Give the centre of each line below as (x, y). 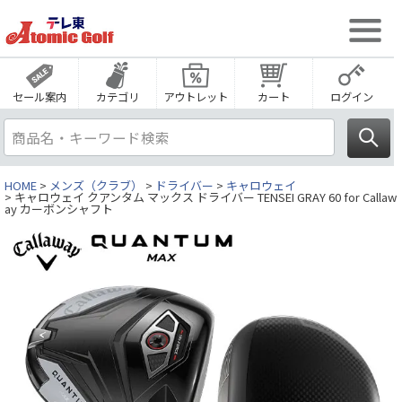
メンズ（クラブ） (96, 186)
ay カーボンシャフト (59, 209)
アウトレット (196, 97)
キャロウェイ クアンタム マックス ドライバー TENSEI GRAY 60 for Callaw (205, 197)
